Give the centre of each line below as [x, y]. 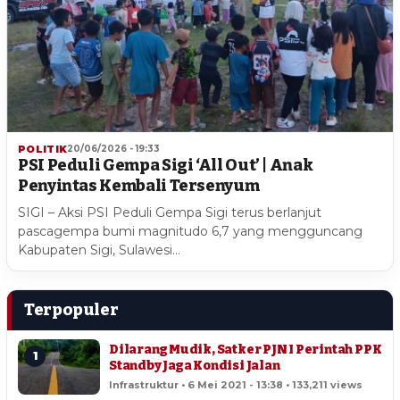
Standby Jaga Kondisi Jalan [195, 366]
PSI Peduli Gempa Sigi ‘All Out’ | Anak [166, 165]
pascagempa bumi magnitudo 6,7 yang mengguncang [190, 231]
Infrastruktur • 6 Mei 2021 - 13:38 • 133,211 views [236, 385]
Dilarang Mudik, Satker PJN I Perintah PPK [246, 350]
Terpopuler [71, 309]
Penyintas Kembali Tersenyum [139, 185]
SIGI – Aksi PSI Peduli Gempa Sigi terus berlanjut [170, 212]
